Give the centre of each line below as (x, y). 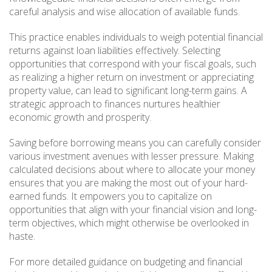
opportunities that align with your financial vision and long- (133, 209)
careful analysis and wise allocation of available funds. (124, 11)
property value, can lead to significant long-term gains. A (128, 90)
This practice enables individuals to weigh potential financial (136, 37)
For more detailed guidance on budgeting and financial (126, 261)
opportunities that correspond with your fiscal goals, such (133, 63)
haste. (22, 236)
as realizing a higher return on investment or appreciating (131, 77)
